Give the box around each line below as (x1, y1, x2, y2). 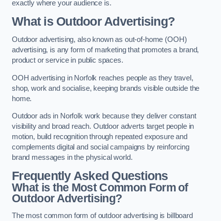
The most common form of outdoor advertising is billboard (12, 212, 193, 220)
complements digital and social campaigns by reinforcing (12, 143, 190, 151)
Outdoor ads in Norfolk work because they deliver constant (12, 112, 196, 120)
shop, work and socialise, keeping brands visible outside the (12, 84, 200, 92)
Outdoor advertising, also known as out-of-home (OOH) (12, 36, 187, 44)
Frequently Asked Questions (12, 169, 168, 183)
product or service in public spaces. (12, 56, 123, 65)
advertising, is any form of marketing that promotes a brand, (12, 46, 199, 54)
